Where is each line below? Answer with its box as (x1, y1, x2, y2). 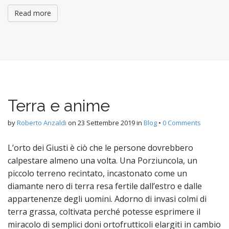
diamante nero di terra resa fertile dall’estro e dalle (8, 180, 202, 192)
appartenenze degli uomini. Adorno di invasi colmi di (8, 193, 207, 205)
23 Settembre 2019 (78, 118, 135, 128)
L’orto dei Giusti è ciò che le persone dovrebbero (8, 142, 193, 154)
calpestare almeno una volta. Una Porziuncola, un (8, 155, 197, 167)
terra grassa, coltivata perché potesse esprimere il (8, 206, 200, 218)
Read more (14, 8, 51, 18)
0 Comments (163, 118, 201, 128)
